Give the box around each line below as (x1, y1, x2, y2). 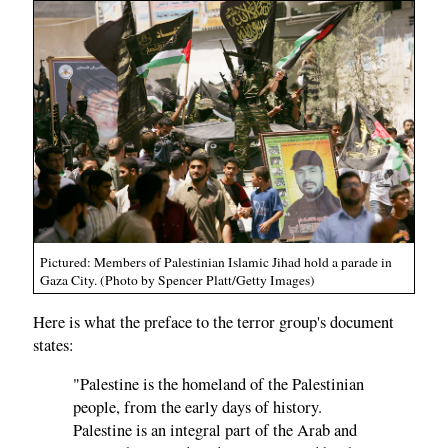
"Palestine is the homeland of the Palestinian (73, 373, 364, 396)
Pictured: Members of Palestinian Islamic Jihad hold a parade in (40, 253, 392, 272)
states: (33, 333, 74, 356)
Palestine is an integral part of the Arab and (73, 419, 357, 442)
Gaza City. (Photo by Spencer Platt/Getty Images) (40, 271, 315, 290)
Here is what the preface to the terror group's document (33, 310, 394, 333)
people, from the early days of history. (73, 396, 322, 419)
